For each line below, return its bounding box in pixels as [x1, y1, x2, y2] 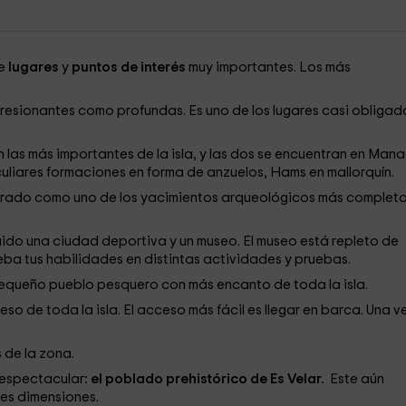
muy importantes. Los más [185, 61, 351, 74]
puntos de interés [71, 61, 186, 74]
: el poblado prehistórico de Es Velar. [83, 372, 330, 386]
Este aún [329, 372, 384, 386]
